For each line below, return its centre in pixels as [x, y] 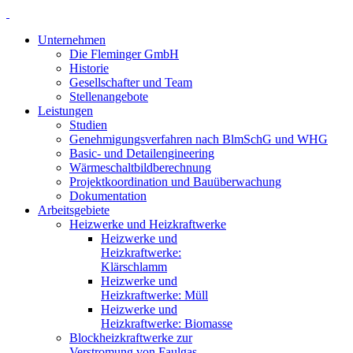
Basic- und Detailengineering [142, 153]
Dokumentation [108, 196]
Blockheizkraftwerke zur [131, 338]
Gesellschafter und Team [131, 82]
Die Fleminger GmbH [124, 54]
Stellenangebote [109, 97]
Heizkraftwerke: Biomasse [167, 323]
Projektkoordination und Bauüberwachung [175, 182]
